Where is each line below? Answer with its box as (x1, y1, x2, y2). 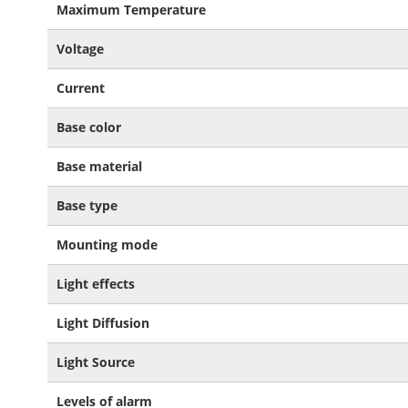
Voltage (56, 40, 104, 57)
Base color (56, 118, 121, 136)
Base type (56, 197, 117, 214)
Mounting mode (56, 236, 158, 253)
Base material (56, 158, 142, 175)
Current (56, 79, 105, 97)
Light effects (56, 275, 135, 292)
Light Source (56, 353, 135, 371)
